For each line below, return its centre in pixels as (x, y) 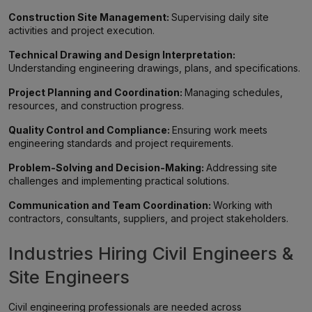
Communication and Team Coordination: (111, 205)
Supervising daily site (220, 17)
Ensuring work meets (220, 130)
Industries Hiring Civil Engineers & (151, 253)
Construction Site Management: (90, 17)
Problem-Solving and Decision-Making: (107, 167)
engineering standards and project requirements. (121, 143)
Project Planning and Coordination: (96, 92)
